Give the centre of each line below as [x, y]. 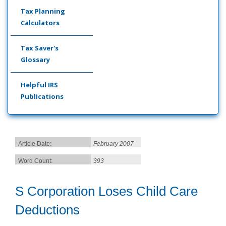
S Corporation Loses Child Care [106, 191]
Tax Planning [43, 11]
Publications [42, 96]
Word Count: [35, 161]
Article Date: [35, 144]
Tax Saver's [40, 48]
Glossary [35, 60]
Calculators [40, 23]
